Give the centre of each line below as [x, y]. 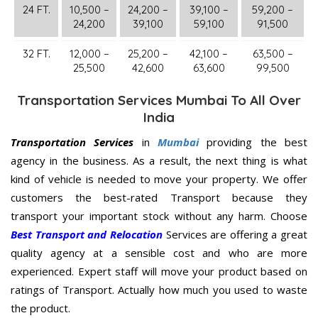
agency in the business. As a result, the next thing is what [159, 161]
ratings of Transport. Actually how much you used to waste [159, 290]
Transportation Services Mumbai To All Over [159, 100]
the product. [40, 308]
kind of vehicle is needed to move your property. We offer [159, 179]
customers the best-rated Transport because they [159, 198]
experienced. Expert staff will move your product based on [159, 272]
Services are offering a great [235, 235]
